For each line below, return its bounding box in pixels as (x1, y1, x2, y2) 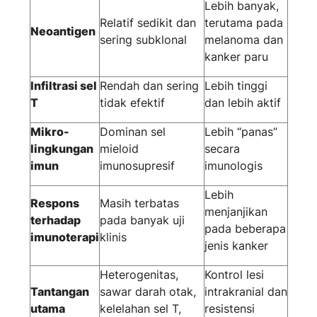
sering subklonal (99, 33, 187, 47)
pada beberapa (204, 221, 286, 236)
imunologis (204, 158, 263, 173)
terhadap (30, 213, 81, 228)
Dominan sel (99, 125, 166, 139)
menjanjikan (204, 204, 267, 219)
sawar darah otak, (99, 284, 196, 299)
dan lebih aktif (204, 96, 281, 110)
